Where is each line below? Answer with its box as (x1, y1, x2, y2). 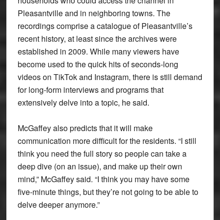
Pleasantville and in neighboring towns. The (17, 7, 170, 19)
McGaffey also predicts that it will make (17, 122, 153, 134)
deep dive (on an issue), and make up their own (17, 160, 182, 172)
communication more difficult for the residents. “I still (17, 135, 196, 146)
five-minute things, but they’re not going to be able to (17, 186, 198, 197)
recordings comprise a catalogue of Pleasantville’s (17, 20, 192, 31)
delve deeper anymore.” (17, 198, 100, 210)
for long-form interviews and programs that (17, 83, 164, 95)
